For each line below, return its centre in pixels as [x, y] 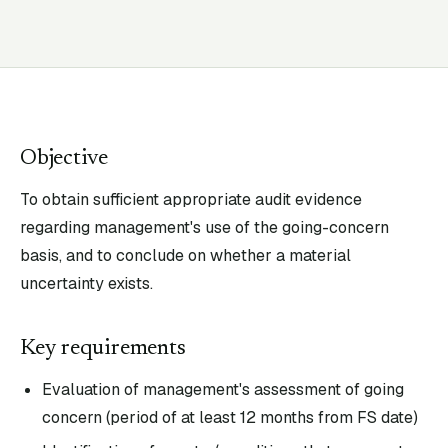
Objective [64, 159]
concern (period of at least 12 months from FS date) [230, 417]
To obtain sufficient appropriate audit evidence [191, 199]
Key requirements [103, 349]
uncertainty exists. [86, 283]
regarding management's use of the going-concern [204, 227]
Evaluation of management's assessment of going [223, 389]
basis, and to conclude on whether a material [185, 255]
